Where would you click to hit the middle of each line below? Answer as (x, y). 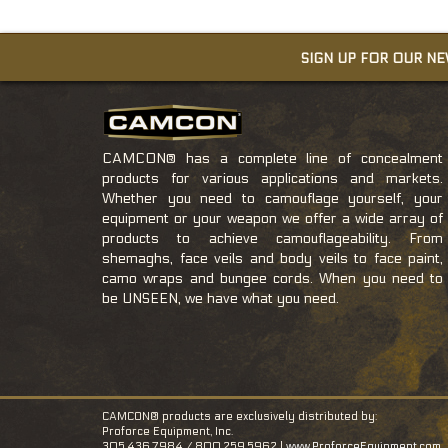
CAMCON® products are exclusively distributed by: (239, 416)
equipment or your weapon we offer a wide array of (272, 218)
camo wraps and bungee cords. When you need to (272, 278)
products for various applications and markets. (272, 178)
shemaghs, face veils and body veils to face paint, (272, 258)
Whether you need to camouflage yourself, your (272, 198)
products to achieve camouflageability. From (272, 238)
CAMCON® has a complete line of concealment (272, 158)
